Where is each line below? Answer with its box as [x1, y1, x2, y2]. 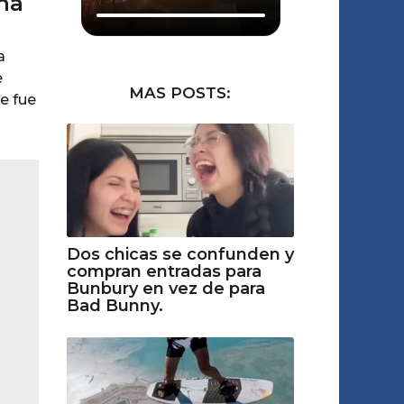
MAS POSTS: [129, 84, 232, 102]
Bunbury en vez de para [66, 279, 265, 299]
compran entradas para [66, 262, 262, 282]
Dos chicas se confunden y [66, 244, 294, 265]
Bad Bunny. [66, 296, 163, 317]
